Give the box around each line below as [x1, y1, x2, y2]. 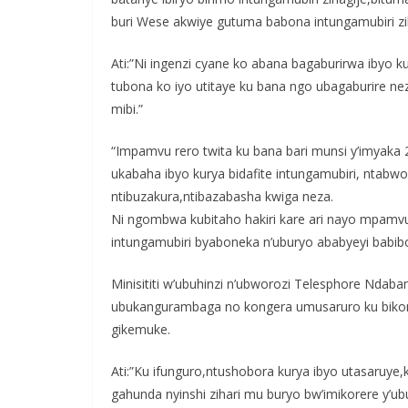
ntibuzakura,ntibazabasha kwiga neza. [111, 187, 333, 205]
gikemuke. [111, 320, 170, 338]
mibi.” [111, 99, 143, 117]
